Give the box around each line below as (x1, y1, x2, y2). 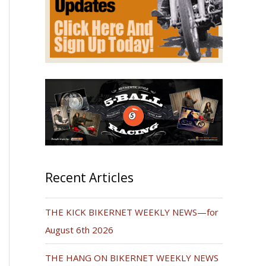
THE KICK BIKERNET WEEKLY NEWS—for (45, 205, 218, 218)
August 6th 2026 (45, 223, 113, 236)
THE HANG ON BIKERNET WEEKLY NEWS (45, 251, 218, 264)
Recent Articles (45, 169, 134, 186)
